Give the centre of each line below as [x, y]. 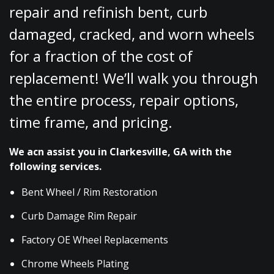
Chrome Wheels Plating [75, 264]
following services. [55, 167]
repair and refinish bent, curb [108, 12]
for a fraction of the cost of [101, 56]
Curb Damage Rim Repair [79, 216]
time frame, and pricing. [91, 122]
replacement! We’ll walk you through [134, 78]
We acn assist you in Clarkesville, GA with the [120, 152]
